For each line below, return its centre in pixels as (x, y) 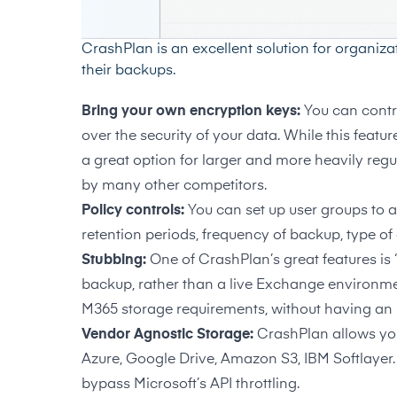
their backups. (128, 71)
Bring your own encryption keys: (193, 112)
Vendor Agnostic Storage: (167, 335)
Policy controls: (133, 211)
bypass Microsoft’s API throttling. (191, 385)
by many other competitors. (174, 187)
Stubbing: (116, 261)
